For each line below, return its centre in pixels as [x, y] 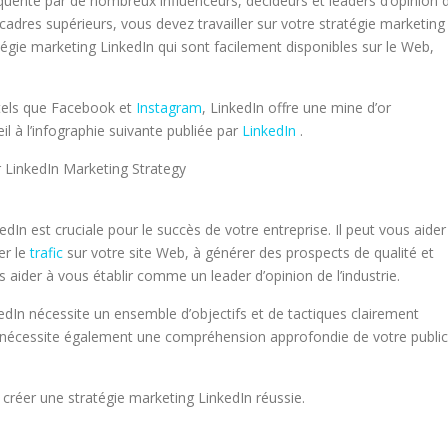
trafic [46, 252]
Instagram [169, 107]
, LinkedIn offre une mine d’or [296, 107]
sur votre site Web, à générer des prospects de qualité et [248, 252]
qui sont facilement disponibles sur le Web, [294, 46]
